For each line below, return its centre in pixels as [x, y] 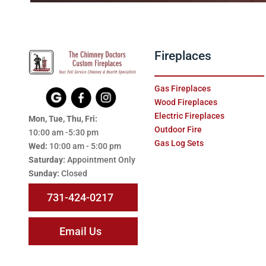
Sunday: [44, 174]
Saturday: [47, 160]
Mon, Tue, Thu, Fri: [63, 119]
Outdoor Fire [178, 130]
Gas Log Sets [179, 143]
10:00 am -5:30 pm [63, 133]
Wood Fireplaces [186, 102]
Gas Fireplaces [183, 89]
